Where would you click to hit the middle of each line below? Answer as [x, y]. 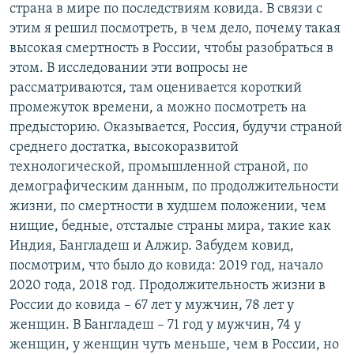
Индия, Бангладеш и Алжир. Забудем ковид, [152, 247]
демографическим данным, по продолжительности [174, 187]
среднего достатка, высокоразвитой [124, 148]
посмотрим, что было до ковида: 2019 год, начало [166, 266]
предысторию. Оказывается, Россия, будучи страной [176, 128]
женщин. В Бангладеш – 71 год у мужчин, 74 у [155, 326]
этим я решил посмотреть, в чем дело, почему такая [175, 29]
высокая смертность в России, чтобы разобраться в [171, 49]
